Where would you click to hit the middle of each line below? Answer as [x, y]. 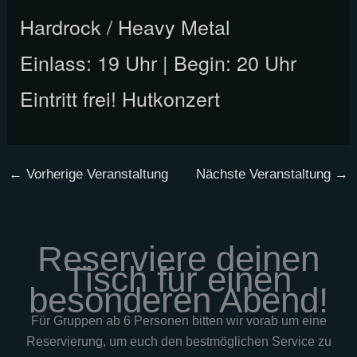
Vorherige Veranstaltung [95, 174]
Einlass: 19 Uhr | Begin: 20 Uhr [158, 62]
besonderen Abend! [178, 300]
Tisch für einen [178, 279]
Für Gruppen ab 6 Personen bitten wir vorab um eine [178, 321]
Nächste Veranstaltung [266, 174]
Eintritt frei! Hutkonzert [120, 98]
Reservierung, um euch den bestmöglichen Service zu [178, 341]
